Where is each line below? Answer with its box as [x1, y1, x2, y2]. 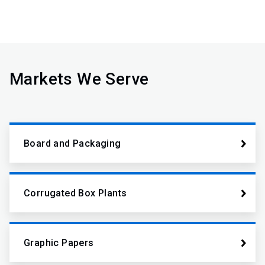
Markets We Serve [9, 69, 149, 89]
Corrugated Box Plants [24, 188, 127, 199]
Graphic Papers [24, 237, 94, 248]
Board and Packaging [24, 138, 121, 149]
